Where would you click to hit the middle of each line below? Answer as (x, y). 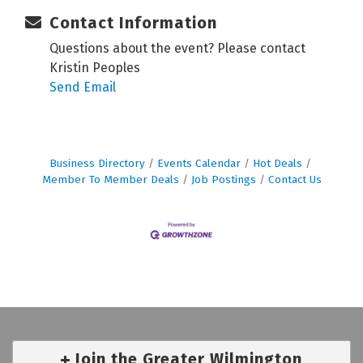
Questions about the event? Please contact (177, 49)
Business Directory (97, 164)
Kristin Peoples (95, 68)
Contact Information (133, 23)
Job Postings (223, 180)
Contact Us (295, 180)
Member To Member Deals (110, 180)
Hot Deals (277, 164)
